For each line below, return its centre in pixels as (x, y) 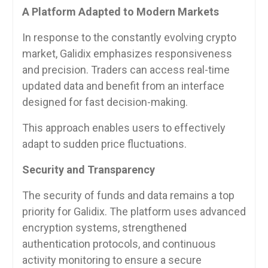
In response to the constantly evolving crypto (129, 37)
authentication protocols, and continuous (119, 244)
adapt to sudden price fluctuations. (104, 144)
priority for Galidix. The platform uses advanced (134, 211)
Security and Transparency (88, 170)
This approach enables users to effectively (124, 128)
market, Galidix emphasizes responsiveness (127, 54)
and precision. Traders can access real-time (126, 70)
